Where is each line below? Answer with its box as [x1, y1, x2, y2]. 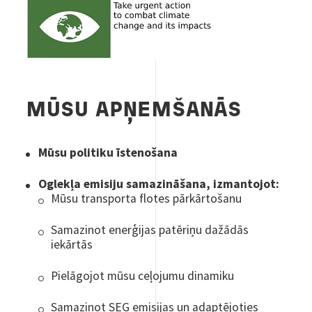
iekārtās [51, 236, 93, 252]
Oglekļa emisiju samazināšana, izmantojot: [38, 175, 280, 192]
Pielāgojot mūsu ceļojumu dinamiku [51, 267, 235, 283]
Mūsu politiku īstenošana [38, 144, 178, 160]
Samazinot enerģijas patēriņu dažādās [51, 221, 249, 237]
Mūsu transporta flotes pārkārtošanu [51, 190, 242, 206]
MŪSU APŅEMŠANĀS [26, 101, 242, 120]
